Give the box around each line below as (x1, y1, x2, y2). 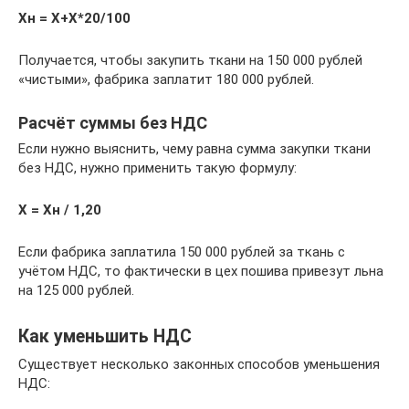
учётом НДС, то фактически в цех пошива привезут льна (18, 263, 383, 279)
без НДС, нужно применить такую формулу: (18, 160, 297, 176)
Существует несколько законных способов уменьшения (18, 356, 380, 372)
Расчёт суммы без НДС (18, 113, 207, 132)
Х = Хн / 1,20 (18, 202, 101, 218)
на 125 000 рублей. (18, 282, 134, 299)
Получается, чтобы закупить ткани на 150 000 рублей (18, 52, 362, 68)
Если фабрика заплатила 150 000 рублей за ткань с (18, 244, 345, 260)
